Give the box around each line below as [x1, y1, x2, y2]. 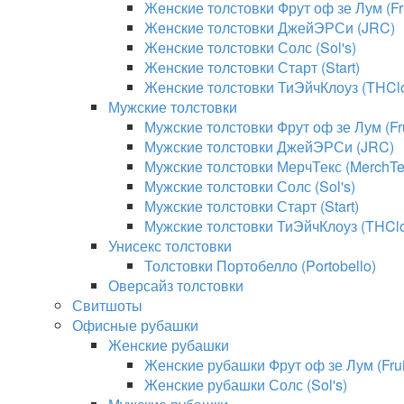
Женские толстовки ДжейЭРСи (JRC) [144, 17, 395, 38]
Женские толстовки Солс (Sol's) [144, 37, 356, 58]
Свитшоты [72, 295, 142, 316]
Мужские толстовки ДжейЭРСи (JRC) [144, 136, 394, 157]
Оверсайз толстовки [108, 275, 243, 296]
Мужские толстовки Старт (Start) [144, 196, 359, 216]
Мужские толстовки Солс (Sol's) [144, 176, 355, 197]
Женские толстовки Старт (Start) [144, 57, 360, 78]
